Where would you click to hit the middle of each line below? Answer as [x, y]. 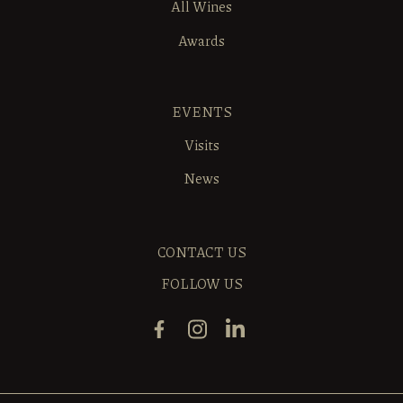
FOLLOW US [201, 283]
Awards [201, 40]
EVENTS [201, 111]
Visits [201, 144]
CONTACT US [201, 251]
